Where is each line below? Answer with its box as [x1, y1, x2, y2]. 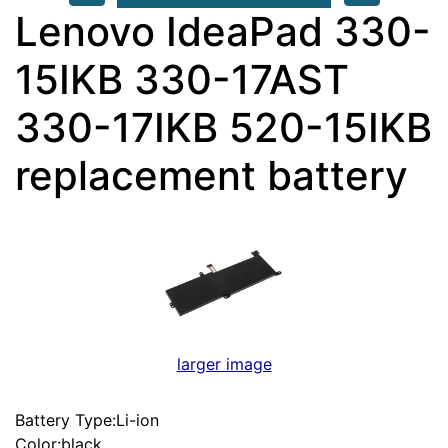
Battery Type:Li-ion [15, 409, 159, 430]
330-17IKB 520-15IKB [15, 102, 432, 152]
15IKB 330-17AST [15, 54, 349, 104]
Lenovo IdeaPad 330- [15, 6, 431, 56]
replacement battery [15, 150, 408, 200]
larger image [176, 353, 272, 374]
